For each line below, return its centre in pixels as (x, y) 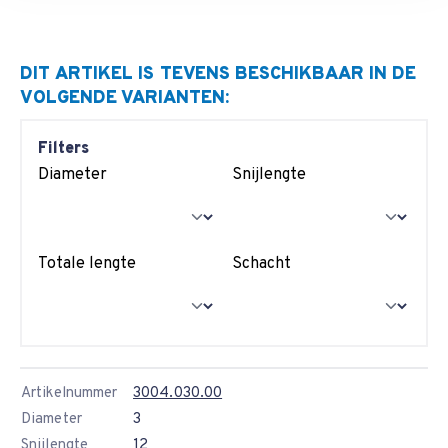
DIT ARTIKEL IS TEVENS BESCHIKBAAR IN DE (218, 74)
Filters (63, 149)
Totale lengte (87, 264)
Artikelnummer (69, 393)
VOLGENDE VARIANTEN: (124, 98)
